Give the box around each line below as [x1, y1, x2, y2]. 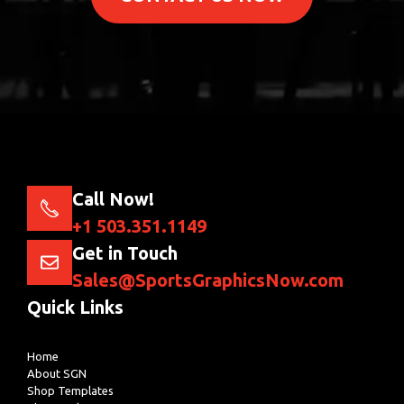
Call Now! [72, 188, 154, 209]
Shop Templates [27, 383, 114, 397]
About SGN [27, 366, 87, 380]
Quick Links [27, 296, 124, 317]
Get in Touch [72, 242, 178, 263]
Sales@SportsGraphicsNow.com [72, 269, 344, 290]
